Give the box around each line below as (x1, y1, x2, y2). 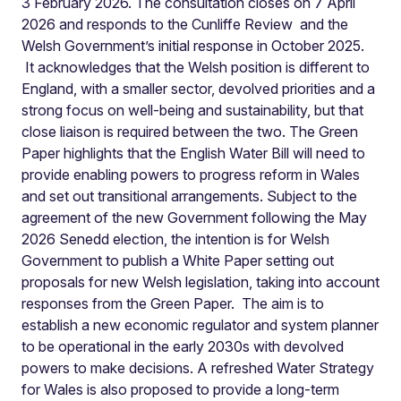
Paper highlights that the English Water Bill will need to (21, 144, 365, 162)
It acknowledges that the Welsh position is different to (21, 58, 370, 76)
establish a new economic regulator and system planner (21, 316, 379, 334)
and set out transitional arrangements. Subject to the (21, 187, 357, 205)
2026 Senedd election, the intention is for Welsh (21, 230, 329, 248)
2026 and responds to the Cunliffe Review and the (21, 15, 348, 33)
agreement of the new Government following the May (21, 209, 367, 226)
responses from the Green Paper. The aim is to (21, 294, 324, 312)
